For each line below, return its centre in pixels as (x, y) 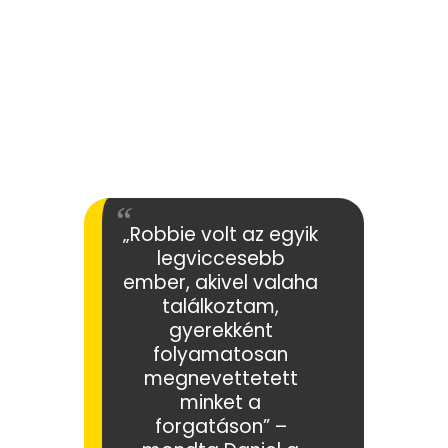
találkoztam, (220, 306)
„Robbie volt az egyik (220, 234)
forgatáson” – (220, 426)
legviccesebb (220, 258)
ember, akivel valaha (220, 282)
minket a (220, 402)
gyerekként (220, 330)
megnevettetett (220, 378)
